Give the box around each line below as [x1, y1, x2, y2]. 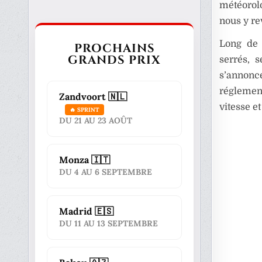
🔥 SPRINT [70, 105, 100, 113]
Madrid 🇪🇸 [59, 205, 114, 217]
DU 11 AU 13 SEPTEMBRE [59, 218, 158, 229]
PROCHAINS [74, 40, 155, 56]
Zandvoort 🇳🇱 [59, 91, 127, 102]
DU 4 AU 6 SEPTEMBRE [59, 167, 153, 177]
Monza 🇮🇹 [59, 154, 111, 166]
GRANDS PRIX [68, 52, 161, 68]
